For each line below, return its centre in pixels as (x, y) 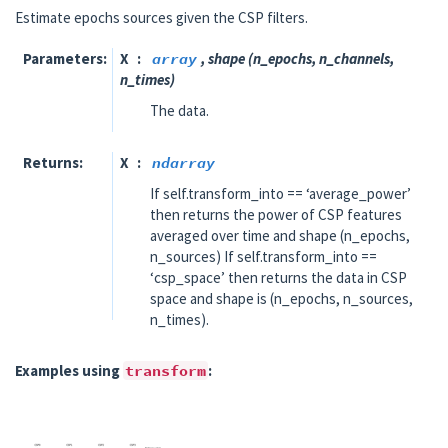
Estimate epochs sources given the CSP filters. (161, 17)
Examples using (69, 370)
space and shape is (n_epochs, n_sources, (281, 298)
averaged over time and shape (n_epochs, (280, 235)
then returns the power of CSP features (276, 214)
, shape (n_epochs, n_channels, (297, 58)
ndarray (183, 162)
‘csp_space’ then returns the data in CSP (278, 277)
